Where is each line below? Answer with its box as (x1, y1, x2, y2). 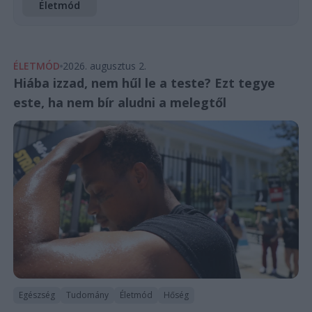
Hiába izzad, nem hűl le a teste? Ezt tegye (13, 74, 275, 91)
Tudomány (65, 289, 109, 302)
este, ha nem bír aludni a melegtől (13, 93, 226, 111)
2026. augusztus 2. (62, 58, 146, 72)
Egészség (18, 289, 55, 302)
